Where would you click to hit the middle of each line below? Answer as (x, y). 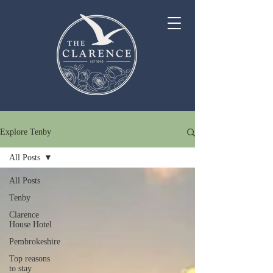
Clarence (24, 215)
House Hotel (30, 225)
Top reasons (30, 259)
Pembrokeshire (35, 242)
